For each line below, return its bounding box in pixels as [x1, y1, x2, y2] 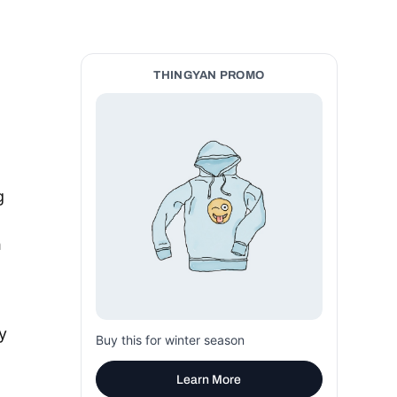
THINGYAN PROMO [153, 69, 265, 82]
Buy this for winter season [95, 332, 245, 348]
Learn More [176, 372, 242, 386]
